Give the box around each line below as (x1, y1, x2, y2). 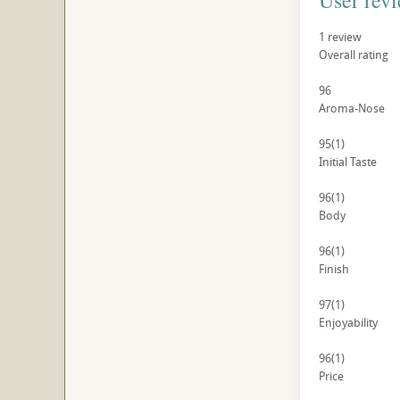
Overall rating (318, 46, 388, 63)
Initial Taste (318, 154, 377, 171)
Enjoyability (318, 314, 378, 331)
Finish (318, 261, 349, 278)
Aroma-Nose (318, 100, 385, 117)
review (324, 29, 362, 46)
